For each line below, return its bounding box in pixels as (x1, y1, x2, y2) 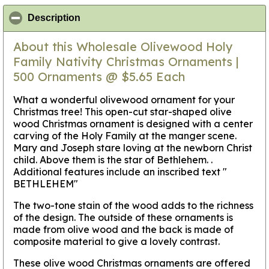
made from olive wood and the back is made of (13, 223, 234, 235)
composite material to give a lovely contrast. (13, 235, 220, 247)
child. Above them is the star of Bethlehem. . (13, 153, 213, 166)
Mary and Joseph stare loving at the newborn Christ (13, 141, 252, 154)
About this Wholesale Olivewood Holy (13, 38, 233, 54)
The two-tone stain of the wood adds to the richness (13, 199, 253, 211)
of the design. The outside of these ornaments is (13, 211, 233, 223)
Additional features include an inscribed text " (13, 165, 227, 178)
